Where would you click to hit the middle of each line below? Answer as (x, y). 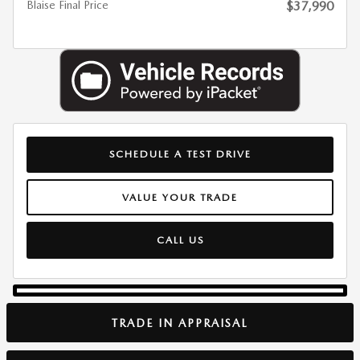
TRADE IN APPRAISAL (180, 323)
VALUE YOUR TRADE (180, 197)
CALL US (180, 239)
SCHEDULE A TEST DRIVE (180, 154)
